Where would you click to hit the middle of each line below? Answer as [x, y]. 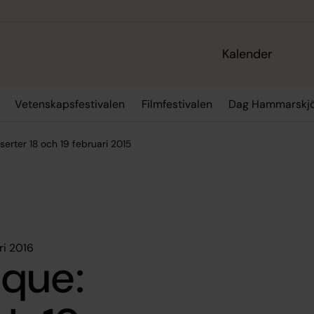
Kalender [248, 54]
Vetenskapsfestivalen [70, 104]
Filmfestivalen [177, 104]
